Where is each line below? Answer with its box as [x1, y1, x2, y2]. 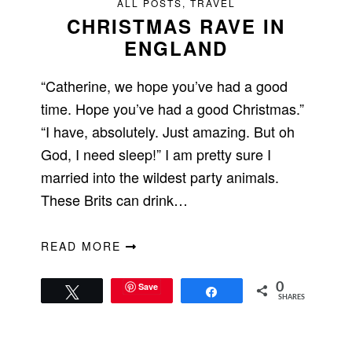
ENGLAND [124, 35, 228, 62]
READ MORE [41, 238, 126, 255]
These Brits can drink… [41, 189, 189, 211]
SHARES [277, 294, 305, 302]
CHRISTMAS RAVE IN [67, 13, 285, 40]
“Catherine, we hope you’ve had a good [41, 75, 288, 97]
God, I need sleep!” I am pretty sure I [41, 144, 272, 165]
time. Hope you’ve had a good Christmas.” [41, 98, 305, 119]
